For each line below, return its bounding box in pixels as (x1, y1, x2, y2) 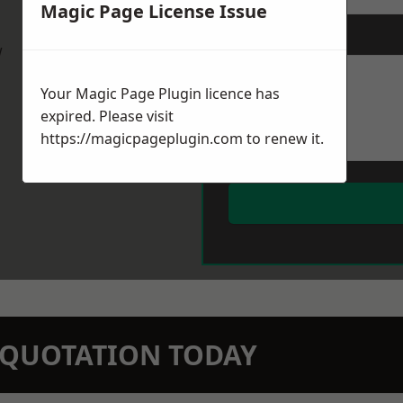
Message (228, 31, 282, 48)
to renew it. (243, 129, 324, 149)
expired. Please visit (40, 106, 174, 127)
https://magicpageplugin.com (40, 129, 243, 149)
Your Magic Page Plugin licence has (40, 84, 280, 104)
